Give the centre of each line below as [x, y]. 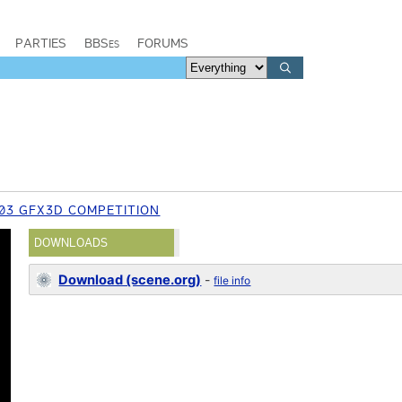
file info [232, 280]
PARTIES [41, 43]
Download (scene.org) [130, 280]
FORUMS [163, 43]
